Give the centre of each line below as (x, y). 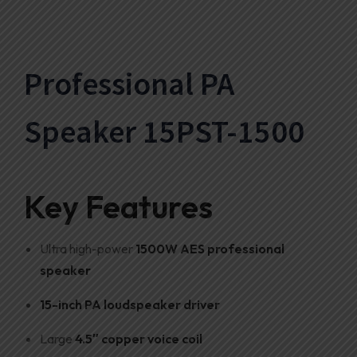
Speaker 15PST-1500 (164, 131)
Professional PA (129, 83)
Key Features (118, 206)
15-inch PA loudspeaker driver (130, 304)
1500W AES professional (210, 248)
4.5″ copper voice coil (139, 338)
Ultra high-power (88, 248)
